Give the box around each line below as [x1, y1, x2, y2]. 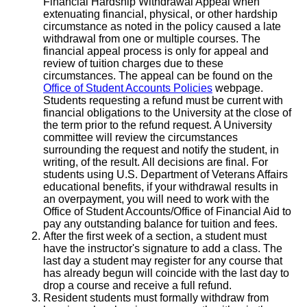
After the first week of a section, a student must [43, 230, 267, 243]
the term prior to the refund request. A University [43, 119, 272, 132]
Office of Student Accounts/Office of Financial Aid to [43, 206, 291, 218]
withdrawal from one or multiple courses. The [43, 33, 260, 45]
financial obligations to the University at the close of [43, 107, 291, 119]
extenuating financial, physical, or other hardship [43, 8, 278, 21]
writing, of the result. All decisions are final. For [43, 156, 268, 169]
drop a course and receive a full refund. [43, 280, 232, 292]
